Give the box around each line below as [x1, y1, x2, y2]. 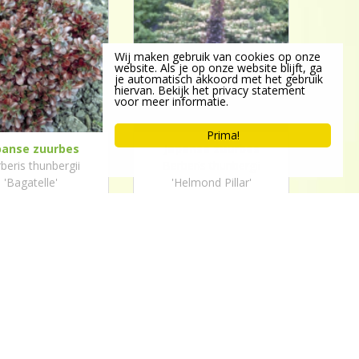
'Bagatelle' [4, 175, 58, 190]
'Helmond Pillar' [171, 175, 252, 190]
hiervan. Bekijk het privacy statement [115, 83, 305, 98]
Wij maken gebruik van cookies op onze [115, 49, 321, 64]
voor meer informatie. [115, 94, 228, 109]
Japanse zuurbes [163, 141, 260, 156]
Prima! [206, 127, 240, 143]
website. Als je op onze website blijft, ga [115, 60, 322, 75]
